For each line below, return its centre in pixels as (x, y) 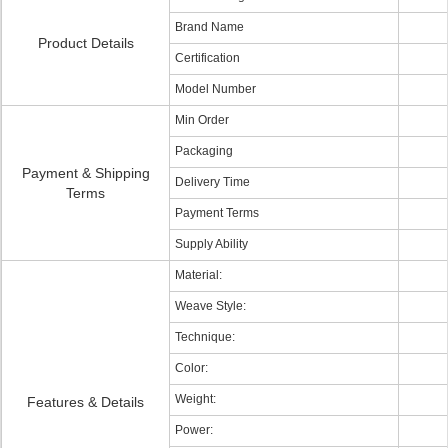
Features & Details (85, 402)
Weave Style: (210, 306)
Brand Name (209, 27)
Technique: (205, 337)
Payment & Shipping (85, 173)
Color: (191, 368)
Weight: (195, 399)
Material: (198, 275)
